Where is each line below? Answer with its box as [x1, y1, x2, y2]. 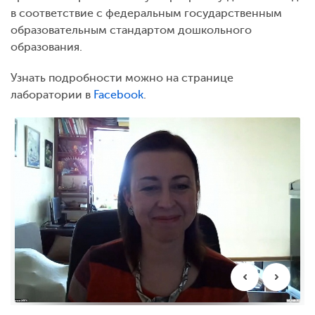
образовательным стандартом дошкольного [11, 23, 252, 37]
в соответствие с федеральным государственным [11, 6, 282, 20]
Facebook [94, 88, 143, 101]
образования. [11, 40, 85, 53]
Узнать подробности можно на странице [11, 71, 233, 84]
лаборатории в [11, 88, 94, 101]
